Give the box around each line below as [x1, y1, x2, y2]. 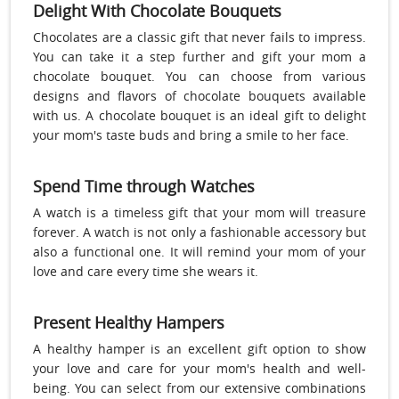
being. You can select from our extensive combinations [33, 379, 366, 397]
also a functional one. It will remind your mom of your [33, 243, 366, 261]
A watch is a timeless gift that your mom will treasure [33, 204, 366, 222]
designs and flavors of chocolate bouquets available [33, 87, 366, 105]
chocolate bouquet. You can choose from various [33, 68, 366, 85]
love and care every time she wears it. [33, 263, 258, 281]
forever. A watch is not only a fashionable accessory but [33, 224, 366, 241]
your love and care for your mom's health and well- [33, 360, 366, 378]
